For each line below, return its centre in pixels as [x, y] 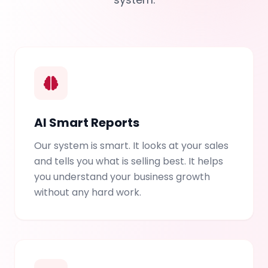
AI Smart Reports [87, 123]
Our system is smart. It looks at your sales [131, 146]
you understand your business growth [122, 177]
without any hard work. [88, 193]
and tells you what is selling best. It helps [129, 162]
